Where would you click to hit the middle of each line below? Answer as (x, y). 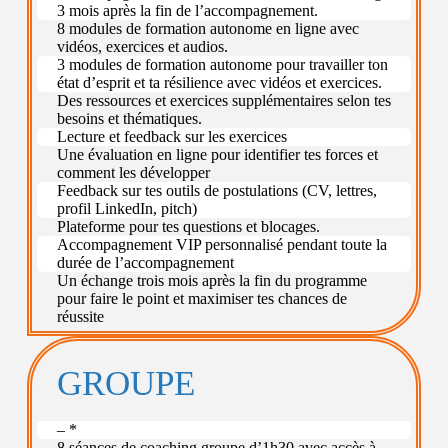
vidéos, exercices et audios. (142, 47)
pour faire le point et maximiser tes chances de (201, 299)
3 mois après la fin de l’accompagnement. (187, 11)
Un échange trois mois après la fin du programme (211, 281)
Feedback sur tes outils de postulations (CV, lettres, (216, 191)
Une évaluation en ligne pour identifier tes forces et (217, 155)
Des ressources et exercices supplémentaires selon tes (223, 101)
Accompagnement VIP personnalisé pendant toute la (221, 245)
